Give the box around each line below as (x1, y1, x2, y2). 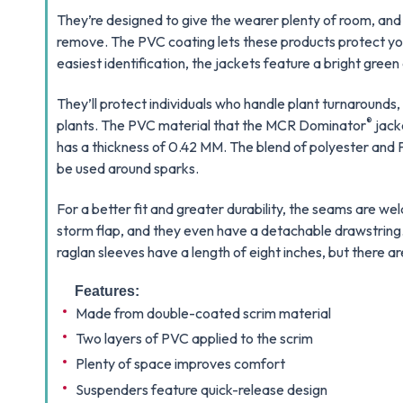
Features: (75, 283, 140, 299)
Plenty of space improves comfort (76, 354, 286, 373)
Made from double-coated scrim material (76, 304, 332, 322)
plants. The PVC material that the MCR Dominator (57, 116, 367, 134)
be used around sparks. (57, 159, 200, 177)
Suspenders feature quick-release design (76, 380, 328, 399)
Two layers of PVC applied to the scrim (76, 329, 314, 348)
